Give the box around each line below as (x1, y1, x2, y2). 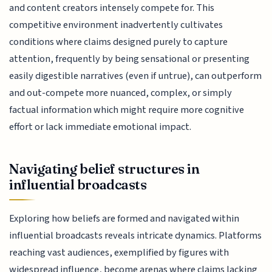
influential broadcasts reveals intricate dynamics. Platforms (9, 228, 262, 243)
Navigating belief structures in (9, 160, 200, 178)
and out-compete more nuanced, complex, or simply (9, 85, 233, 100)
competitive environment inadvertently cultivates (9, 17, 223, 32)
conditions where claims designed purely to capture (9, 34, 228, 49)
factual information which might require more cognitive (9, 102, 245, 117)
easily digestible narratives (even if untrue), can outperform (9, 68, 262, 83)
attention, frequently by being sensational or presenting (9, 51, 250, 66)
